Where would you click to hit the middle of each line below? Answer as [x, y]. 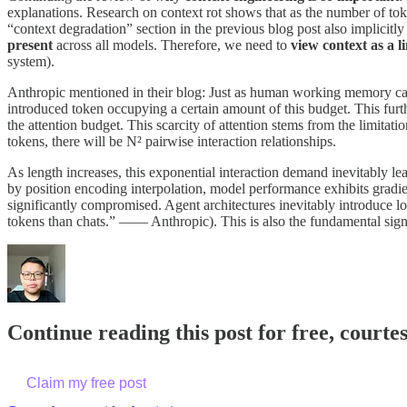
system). [31, 62]
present [30, 45]
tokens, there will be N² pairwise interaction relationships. [172, 142]
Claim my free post [86, 383]
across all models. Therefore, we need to [172, 45]
